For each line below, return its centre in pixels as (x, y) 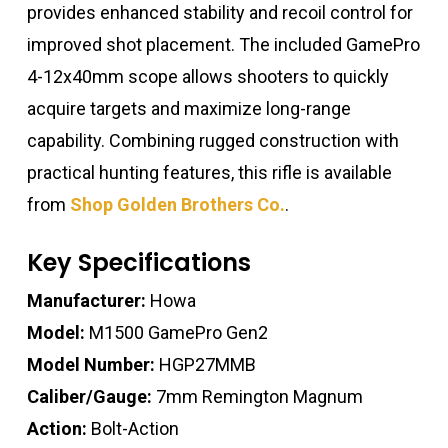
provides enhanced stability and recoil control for (219, 13)
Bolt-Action (132, 429)
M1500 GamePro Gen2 (176, 333)
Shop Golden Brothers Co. (177, 205)
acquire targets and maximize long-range (188, 109)
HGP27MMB (205, 365)
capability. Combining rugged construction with (212, 141)
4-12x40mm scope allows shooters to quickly (207, 77)
